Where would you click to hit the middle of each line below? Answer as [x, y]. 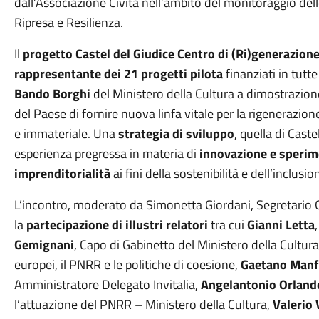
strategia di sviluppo [176, 134]
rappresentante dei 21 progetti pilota [118, 74]
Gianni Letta [281, 225]
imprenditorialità [62, 173]
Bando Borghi [52, 94]
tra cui [227, 225]
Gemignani [44, 245]
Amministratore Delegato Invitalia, [107, 284]
